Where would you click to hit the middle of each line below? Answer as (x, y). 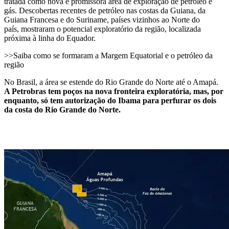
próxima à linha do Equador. (50, 38)
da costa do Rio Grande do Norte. (62, 109)
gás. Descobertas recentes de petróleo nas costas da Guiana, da (105, 10)
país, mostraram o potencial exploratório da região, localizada (102, 29)
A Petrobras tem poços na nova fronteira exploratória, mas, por (114, 91)
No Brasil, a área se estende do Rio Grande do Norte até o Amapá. (111, 82)
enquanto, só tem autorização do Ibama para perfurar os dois (110, 100)
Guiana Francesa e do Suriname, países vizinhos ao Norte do (102, 19)
